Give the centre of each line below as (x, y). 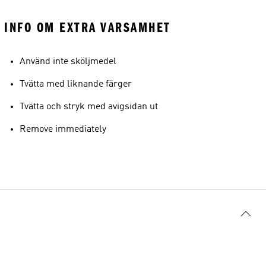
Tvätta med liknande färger (76, 84)
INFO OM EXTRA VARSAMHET (88, 28)
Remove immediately (63, 129)
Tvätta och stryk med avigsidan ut (89, 107)
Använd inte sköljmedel (68, 62)
